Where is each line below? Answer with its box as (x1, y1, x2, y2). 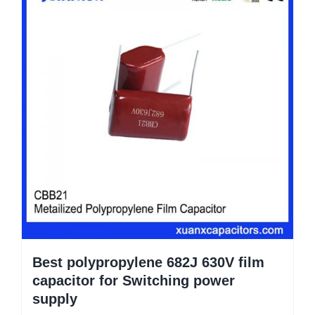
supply (32, 290, 77, 307)
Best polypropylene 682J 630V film (32, 254, 264, 270)
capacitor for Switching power (32, 272, 235, 288)
